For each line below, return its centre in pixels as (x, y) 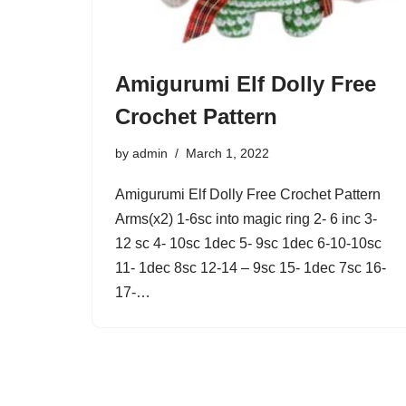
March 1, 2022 (227, 154)
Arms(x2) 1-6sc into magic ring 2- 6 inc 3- (246, 219)
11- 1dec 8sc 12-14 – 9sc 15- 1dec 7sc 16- (251, 268)
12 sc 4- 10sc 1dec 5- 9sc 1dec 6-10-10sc (248, 244)
